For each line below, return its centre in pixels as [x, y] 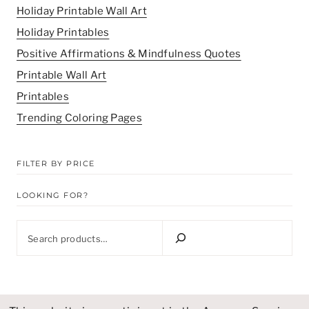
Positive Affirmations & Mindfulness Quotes [129, 53]
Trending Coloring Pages [79, 118]
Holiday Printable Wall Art [82, 11]
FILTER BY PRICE [56, 164]
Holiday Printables [63, 32]
